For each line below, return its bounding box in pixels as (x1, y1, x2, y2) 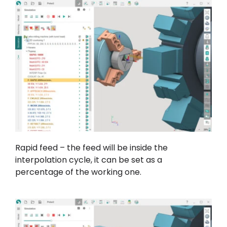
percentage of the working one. (15, 166, 141, 178)
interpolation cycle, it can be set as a (15, 154, 162, 166)
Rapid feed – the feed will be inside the (15, 142, 168, 154)
